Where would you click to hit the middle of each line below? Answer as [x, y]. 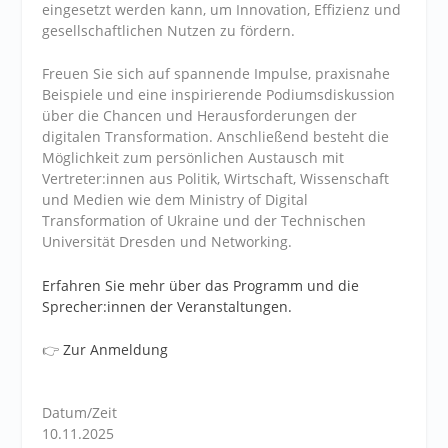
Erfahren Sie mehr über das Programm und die [201, 285]
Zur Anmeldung [116, 350]
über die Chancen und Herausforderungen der [200, 116]
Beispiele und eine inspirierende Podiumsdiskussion [219, 95]
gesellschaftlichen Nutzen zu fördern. [169, 30]
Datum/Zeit [80, 413]
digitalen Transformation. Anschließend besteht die [216, 137]
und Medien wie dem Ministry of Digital [175, 200]
